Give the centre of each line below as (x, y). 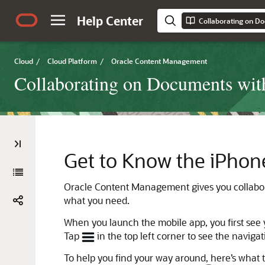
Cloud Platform (72, 61)
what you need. (97, 200)
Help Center (110, 21)
